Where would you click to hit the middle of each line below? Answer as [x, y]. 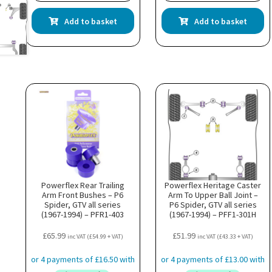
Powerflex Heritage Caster [213, 185]
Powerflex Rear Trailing [83, 185]
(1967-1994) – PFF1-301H [213, 214]
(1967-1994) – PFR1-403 [83, 214]
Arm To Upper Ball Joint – [213, 195]
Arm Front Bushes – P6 [83, 195]
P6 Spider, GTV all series [213, 204]
